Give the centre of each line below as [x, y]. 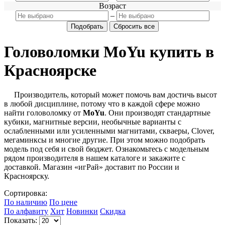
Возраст [113, 6]
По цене [63, 202]
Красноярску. [28, 176]
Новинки [82, 211]
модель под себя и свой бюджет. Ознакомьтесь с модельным [106, 149]
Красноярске [50, 70]
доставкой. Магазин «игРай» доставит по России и [92, 167]
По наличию [26, 202]
